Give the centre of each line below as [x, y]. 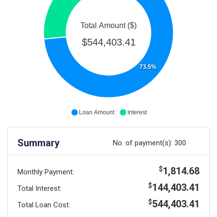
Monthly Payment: [46, 172]
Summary [39, 143]
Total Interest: [39, 188]
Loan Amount [96, 112]
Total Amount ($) [108, 25]
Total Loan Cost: [44, 205]
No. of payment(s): [144, 143]
